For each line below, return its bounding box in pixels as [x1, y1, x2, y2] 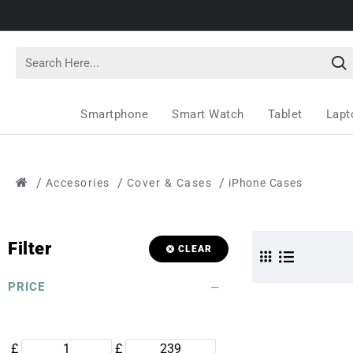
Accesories [45, 176, 110, 189]
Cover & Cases [126, 176, 212, 189]
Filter [8, 239, 51, 258]
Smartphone [80, 106, 148, 121]
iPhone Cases [229, 176, 303, 189]
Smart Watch [172, 106, 244, 121]
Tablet [267, 106, 303, 121]
